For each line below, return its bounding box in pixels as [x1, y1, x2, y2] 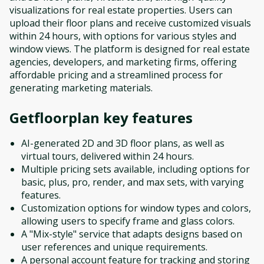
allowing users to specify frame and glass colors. [21, 214, 235, 227]
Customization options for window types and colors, [21, 202, 251, 214]
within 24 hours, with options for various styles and [9, 29, 236, 42]
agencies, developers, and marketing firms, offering [9, 55, 237, 68]
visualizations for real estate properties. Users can [9, 4, 232, 16]
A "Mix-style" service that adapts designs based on [21, 227, 242, 240]
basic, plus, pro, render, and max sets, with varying [21, 176, 244, 189]
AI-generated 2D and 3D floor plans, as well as [21, 137, 225, 150]
